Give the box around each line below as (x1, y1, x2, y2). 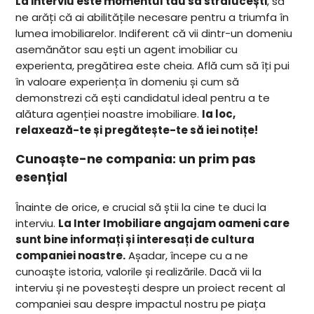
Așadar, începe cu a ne (125, 248, 249, 264)
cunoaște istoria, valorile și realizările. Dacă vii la (15, 264, 262, 280)
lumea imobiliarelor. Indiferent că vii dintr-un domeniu (15, 25, 293, 41)
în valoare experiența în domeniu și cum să (15, 74, 240, 89)
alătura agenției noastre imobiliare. (15, 106, 203, 121)
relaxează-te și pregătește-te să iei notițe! (15, 122, 259, 137)
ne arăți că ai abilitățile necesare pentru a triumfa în (15, 9, 289, 25)
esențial (15, 169, 68, 186)
